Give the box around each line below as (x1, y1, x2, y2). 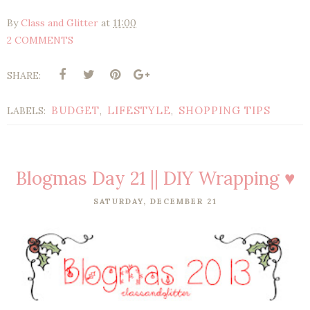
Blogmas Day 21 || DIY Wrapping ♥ (15, 166, 295, 190)
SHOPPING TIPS (179, 103, 271, 117)
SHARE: (7, 69, 41, 82)
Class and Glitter (21, 16, 98, 29)
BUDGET (51, 103, 100, 117)
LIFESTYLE (107, 103, 171, 117)
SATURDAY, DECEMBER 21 (93, 196, 217, 206)
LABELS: (7, 104, 48, 117)
